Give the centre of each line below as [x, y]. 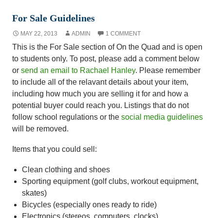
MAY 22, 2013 [39, 33]
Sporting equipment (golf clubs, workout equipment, [110, 181]
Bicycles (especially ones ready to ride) [89, 204]
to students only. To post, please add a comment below [106, 58]
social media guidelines [162, 117]
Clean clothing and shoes [66, 169]
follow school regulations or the [67, 117]
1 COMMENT [123, 33]
